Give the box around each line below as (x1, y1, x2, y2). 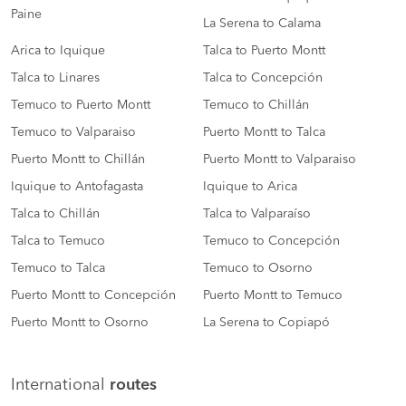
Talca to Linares (11, 72, 100, 85)
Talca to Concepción (203, 72, 323, 85)
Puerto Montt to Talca (203, 126, 325, 140)
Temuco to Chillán (203, 99, 309, 112)
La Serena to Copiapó (203, 316, 330, 330)
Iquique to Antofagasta (11, 180, 143, 194)
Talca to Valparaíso (203, 208, 311, 221)
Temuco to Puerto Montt (11, 99, 150, 112)
